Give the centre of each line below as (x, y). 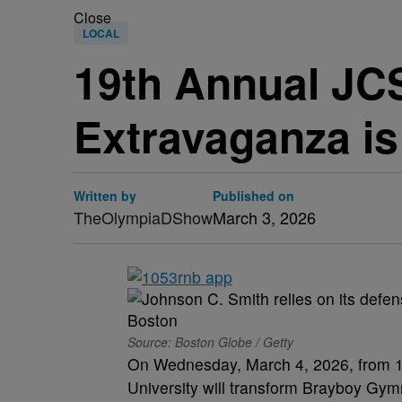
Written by (105, 196)
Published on (253, 196)
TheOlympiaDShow (143, 217)
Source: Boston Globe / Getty (210, 342)
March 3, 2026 (264, 217)
